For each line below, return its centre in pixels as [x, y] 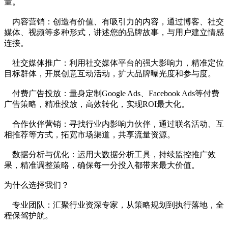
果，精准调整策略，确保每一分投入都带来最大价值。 [102, 165]
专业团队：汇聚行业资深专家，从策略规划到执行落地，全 [114, 205]
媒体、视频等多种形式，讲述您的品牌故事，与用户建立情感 [114, 32]
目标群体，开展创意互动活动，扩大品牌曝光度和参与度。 [110, 73]
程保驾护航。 [28, 215]
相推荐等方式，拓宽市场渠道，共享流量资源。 [90, 134]
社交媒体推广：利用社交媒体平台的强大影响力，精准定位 [114, 63]
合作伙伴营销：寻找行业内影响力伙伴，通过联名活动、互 [114, 124]
